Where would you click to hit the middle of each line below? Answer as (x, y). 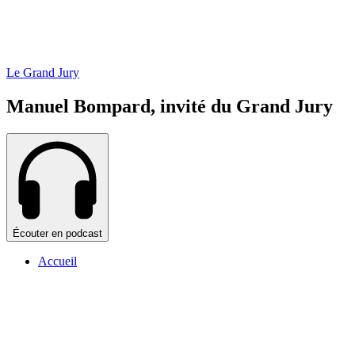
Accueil (57, 261)
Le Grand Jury (43, 73)
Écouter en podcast (57, 233)
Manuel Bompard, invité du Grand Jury (170, 106)
